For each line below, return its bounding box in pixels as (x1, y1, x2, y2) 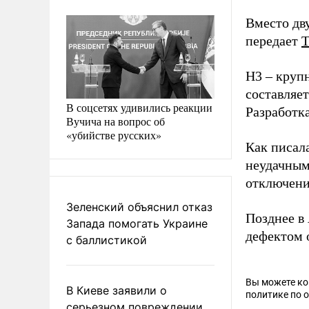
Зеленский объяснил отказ (66, 199, 212, 214)
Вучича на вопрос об (66, 113, 165, 128)
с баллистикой (66, 232, 147, 247)
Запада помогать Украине (66, 216, 208, 230)
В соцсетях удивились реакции (66, 99, 212, 114)
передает (246, 33, 301, 48)
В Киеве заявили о (66, 283, 167, 297)
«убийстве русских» (66, 127, 161, 142)
